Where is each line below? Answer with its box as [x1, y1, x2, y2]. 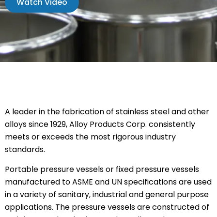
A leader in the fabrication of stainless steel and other [5, 106, 209, 117]
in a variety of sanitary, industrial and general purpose [5, 189, 209, 200]
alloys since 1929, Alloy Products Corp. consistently [5, 119, 195, 130]
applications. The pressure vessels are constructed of [5, 201, 209, 213]
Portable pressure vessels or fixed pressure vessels [5, 164, 199, 175]
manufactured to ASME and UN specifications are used [5, 176, 212, 187]
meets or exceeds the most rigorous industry [5, 131, 176, 142]
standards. [5, 144, 45, 155]
